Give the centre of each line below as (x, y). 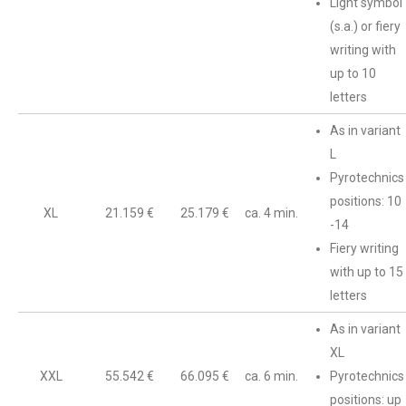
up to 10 (353, 73)
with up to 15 (367, 272)
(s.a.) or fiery (365, 26)
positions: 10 (366, 201)
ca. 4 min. (271, 213)
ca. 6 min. (271, 376)
